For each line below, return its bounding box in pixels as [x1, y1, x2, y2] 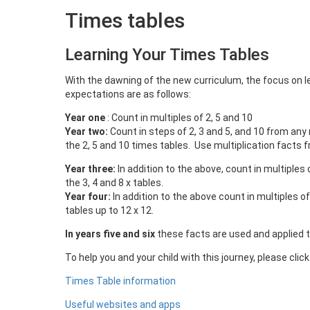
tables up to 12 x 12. [65, 205, 154, 216]
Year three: [65, 163, 118, 174]
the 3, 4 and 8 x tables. [65, 177, 163, 188]
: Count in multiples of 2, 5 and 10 [105, 112, 253, 123]
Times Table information [65, 275, 176, 286]
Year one [65, 112, 105, 123]
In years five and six [65, 228, 157, 239]
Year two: [65, 126, 110, 137]
